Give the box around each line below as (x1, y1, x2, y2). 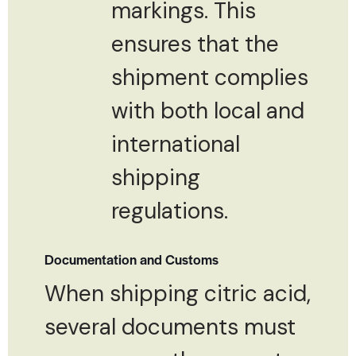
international (111, 129, 240, 159)
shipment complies (111, 62, 308, 92)
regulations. (111, 195, 228, 226)
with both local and (111, 95, 304, 126)
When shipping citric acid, (44, 278, 311, 308)
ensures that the (111, 29, 279, 59)
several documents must (44, 311, 296, 342)
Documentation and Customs (44, 249, 219, 269)
